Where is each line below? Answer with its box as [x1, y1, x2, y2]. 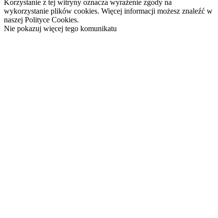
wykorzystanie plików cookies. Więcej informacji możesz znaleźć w [4, 6, 213, 15]
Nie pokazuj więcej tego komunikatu [4, 24, 117, 33]
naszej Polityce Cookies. [4, 15, 79, 24]
